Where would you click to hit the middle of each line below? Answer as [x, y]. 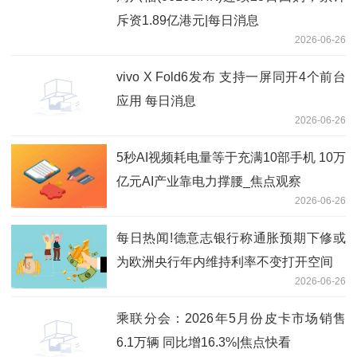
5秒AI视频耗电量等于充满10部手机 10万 [231, 157]
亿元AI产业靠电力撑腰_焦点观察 [209, 181]
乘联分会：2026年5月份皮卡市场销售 [231, 318]
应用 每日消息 [156, 100]
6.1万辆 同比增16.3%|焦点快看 [204, 342]
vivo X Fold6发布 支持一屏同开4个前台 [231, 76]
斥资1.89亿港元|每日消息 [188, 20]
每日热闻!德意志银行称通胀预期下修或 [231, 237]
